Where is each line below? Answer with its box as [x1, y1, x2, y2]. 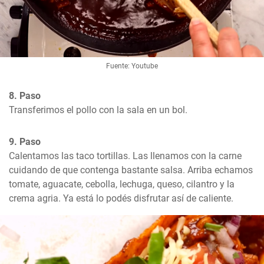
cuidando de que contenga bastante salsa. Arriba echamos [9, 164, 253, 176]
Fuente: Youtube [106, 62, 158, 71]
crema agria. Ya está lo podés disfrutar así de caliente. [9, 193, 233, 204]
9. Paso [9, 136, 41, 148]
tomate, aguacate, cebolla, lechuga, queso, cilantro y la [9, 179, 235, 190]
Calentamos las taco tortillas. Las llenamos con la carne [9, 150, 242, 162]
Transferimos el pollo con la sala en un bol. [9, 104, 187, 116]
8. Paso [9, 90, 41, 102]
